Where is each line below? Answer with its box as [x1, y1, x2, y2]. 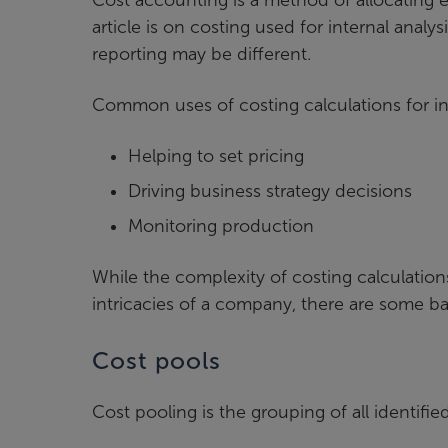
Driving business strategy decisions [128, 180, 412, 201]
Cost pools [92, 347, 221, 374]
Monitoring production [128, 215, 314, 236]
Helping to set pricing [128, 145, 304, 166]
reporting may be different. [92, 43, 311, 64]
